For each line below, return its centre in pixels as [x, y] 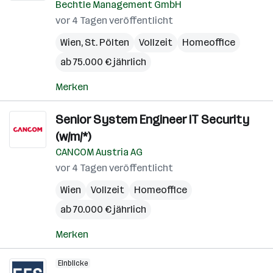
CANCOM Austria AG [99, 152]
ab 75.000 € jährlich [103, 62]
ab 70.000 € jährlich [103, 209]
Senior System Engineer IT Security [152, 119]
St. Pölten [107, 42]
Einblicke [73, 263]
